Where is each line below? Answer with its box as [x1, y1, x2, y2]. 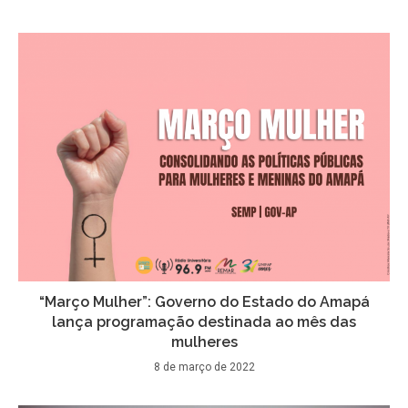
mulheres [170, 332, 238, 351]
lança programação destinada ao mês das [52, 312, 356, 331]
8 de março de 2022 [153, 360, 255, 373]
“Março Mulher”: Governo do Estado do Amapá [38, 292, 370, 311]
